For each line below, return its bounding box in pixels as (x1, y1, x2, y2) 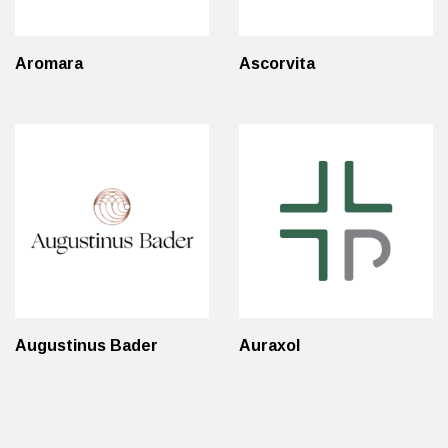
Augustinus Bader (15, 337, 158, 354)
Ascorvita (239, 55, 315, 72)
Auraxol (239, 337, 300, 354)
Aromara (15, 55, 83, 72)
